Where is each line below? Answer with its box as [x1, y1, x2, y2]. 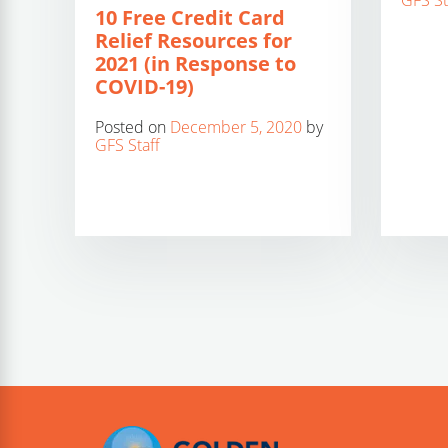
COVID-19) [95, 73, 194, 101]
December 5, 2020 [170, 116, 302, 139]
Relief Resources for [95, 27, 292, 55]
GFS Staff [95, 134, 160, 157]
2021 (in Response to [95, 50, 296, 78]
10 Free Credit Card [95, 4, 285, 32]
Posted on [95, 116, 170, 139]
